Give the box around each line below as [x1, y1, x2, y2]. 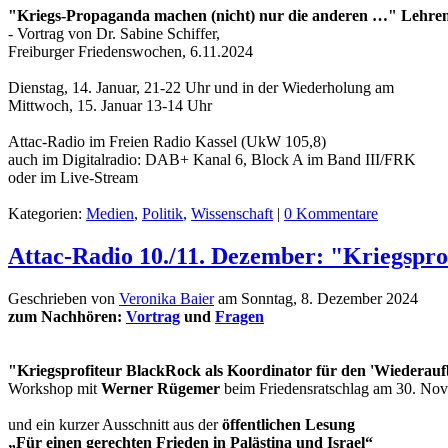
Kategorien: [8, 204, 86, 222]
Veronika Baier [119, 289, 214, 307]
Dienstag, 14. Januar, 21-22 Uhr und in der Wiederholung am [8, 78, 394, 96]
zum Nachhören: [8, 307, 126, 325]
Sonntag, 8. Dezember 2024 [241, 289, 418, 307]
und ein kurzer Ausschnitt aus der [8, 415, 222, 433]
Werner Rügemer [101, 379, 220, 397]
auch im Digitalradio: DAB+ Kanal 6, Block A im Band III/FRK [8, 150, 416, 168]
